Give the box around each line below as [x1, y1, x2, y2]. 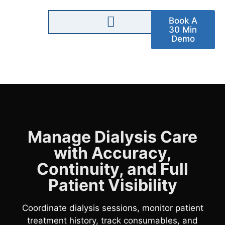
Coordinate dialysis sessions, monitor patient [22, 203, 203, 213]
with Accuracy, [53, 143, 172, 163]
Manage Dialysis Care [28, 127, 197, 147]
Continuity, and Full [37, 159, 188, 179]
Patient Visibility [48, 175, 177, 195]
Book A [168, 16, 197, 26]
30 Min [169, 25, 197, 35]
